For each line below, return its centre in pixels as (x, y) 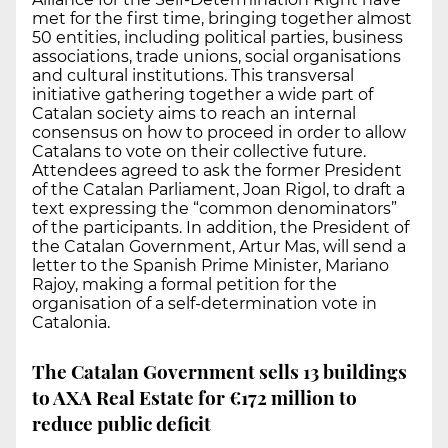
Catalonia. (71, 323)
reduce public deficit (121, 422)
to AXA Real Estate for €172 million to (194, 396)
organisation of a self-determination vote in (204, 304)
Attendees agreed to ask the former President (217, 171)
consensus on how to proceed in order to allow (219, 133)
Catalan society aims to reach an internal (194, 114)
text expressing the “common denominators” (214, 209)
